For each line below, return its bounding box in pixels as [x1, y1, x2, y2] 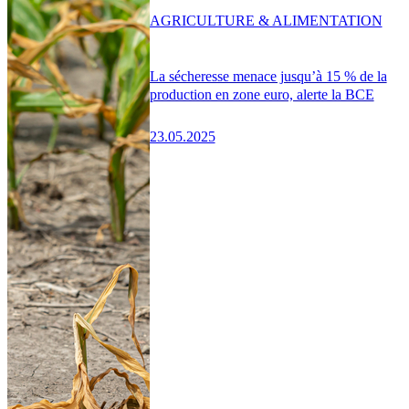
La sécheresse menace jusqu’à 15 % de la [149, 68, 387, 84]
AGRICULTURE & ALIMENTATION [149, 13, 383, 29]
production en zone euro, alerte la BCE [149, 86, 374, 102]
